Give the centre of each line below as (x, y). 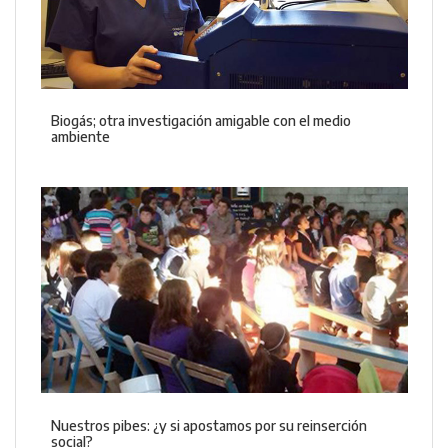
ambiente (80, 137)
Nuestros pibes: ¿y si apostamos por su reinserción (209, 425)
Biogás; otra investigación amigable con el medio (201, 121)
